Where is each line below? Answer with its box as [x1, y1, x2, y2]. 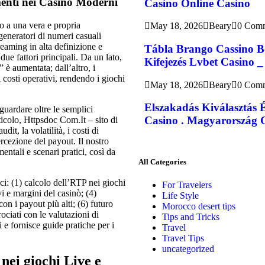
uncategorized [162, 244, 214, 254]
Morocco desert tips [162, 201, 235, 212]
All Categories [138, 157, 186, 167]
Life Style [162, 190, 199, 201]
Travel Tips [162, 233, 204, 244]
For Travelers [162, 180, 212, 190]
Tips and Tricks [162, 212, 219, 222]
